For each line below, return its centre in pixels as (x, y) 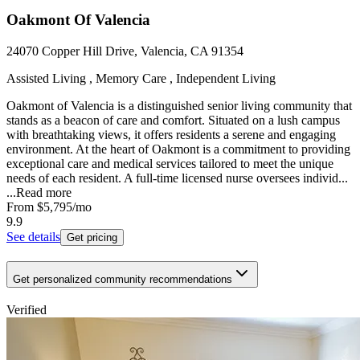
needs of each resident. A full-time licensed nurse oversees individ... (177, 178)
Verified (27, 309)
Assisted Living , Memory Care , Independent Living (141, 79)
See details (33, 237)
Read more (44, 193)
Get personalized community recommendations (123, 279)
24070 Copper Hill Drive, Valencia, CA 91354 (125, 51)
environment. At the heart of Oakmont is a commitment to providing (178, 149)
